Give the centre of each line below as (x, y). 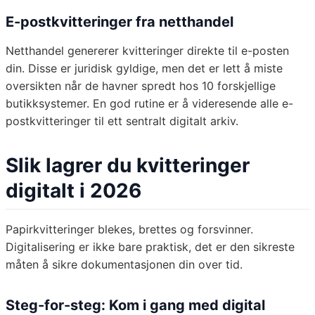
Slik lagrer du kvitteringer (128, 166)
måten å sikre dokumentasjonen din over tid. (124, 265)
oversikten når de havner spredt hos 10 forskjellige (141, 86)
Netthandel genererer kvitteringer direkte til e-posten (147, 51)
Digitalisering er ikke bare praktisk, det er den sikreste (150, 247)
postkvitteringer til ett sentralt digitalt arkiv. (122, 121)
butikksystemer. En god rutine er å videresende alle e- (149, 104)
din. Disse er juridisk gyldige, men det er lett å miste (144, 69)
